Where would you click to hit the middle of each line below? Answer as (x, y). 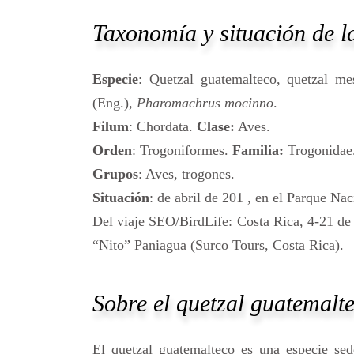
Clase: (216, 127)
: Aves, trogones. (186, 174)
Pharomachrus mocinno (205, 103)
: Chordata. (163, 127)
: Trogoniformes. (182, 151)
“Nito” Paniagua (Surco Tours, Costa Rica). (218, 245)
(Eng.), (115, 103)
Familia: (258, 151)
